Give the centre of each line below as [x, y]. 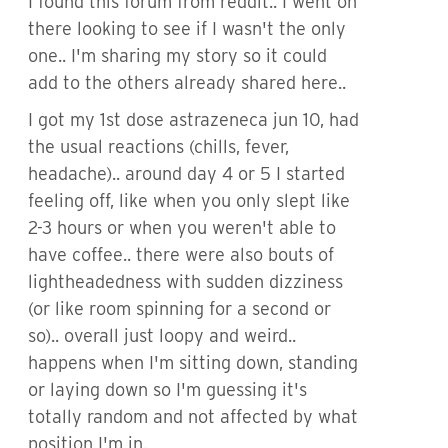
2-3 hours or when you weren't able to [182, 227]
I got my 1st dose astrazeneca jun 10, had [193, 119]
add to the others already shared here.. [187, 82]
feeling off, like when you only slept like [189, 200]
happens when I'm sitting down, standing [193, 362]
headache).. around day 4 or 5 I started [186, 173]
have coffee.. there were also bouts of [181, 254]
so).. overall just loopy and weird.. [162, 335]
